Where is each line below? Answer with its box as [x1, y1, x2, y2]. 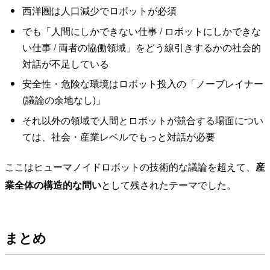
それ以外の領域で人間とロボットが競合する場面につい [22, 113, 263, 127]
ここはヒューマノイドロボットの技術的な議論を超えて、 [5, 159, 256, 174]
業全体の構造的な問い [5, 177, 101, 192]
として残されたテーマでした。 [101, 177, 236, 192]
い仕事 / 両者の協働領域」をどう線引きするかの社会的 [22, 40, 261, 54]
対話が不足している [22, 56, 109, 71]
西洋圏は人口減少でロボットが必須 [22, 4, 177, 18]
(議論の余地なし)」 [22, 93, 105, 107]
